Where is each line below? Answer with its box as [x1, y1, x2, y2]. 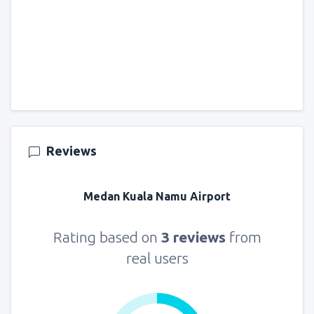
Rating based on [53, 228, 161, 245]
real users [125, 249, 189, 266]
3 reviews [161, 228, 229, 245]
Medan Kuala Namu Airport [83, 189, 231, 203]
